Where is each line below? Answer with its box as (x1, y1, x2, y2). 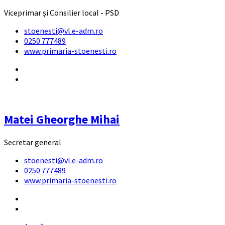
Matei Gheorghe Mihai (4, 111, 120, 128)
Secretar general (4, 137, 61, 148)
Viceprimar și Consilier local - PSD (4, 7, 119, 18)
